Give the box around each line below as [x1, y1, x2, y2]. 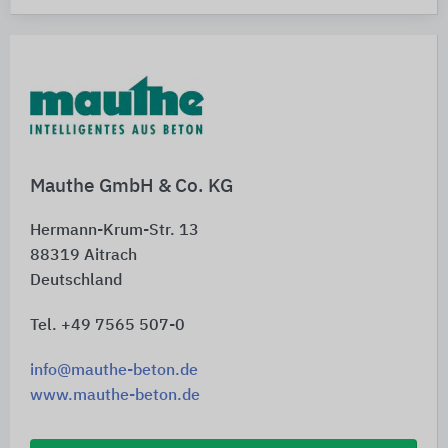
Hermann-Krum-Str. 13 [30, 222, 199, 239]
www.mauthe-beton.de [30, 387, 200, 404]
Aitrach [84, 247, 137, 264]
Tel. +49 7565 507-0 [30, 317, 185, 334]
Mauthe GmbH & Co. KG [30, 176, 233, 196]
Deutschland [30, 272, 122, 289]
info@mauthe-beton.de [30, 362, 198, 379]
